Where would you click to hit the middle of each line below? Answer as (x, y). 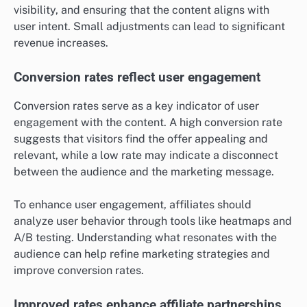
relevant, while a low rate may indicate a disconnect (146, 156)
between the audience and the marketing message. (144, 172)
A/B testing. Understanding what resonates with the (145, 238)
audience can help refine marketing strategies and (142, 254)
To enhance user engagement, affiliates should (133, 205)
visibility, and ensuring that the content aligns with (142, 10)
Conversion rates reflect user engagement (137, 78)
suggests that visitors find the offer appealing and (141, 139)
